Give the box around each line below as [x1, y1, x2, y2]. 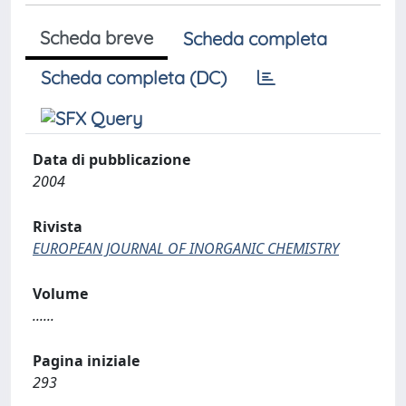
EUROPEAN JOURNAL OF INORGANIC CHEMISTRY [33, 238, 339, 258]
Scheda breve [40, 26, 153, 49]
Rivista [33, 217, 82, 237]
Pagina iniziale [33, 351, 140, 371]
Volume [33, 284, 88, 304]
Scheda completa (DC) [41, 66, 227, 89]
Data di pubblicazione [33, 150, 190, 169]
